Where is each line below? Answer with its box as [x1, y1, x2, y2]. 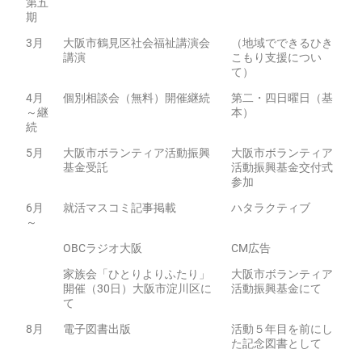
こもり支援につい [231, 51, 322, 64]
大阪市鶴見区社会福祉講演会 [63, 36, 210, 49]
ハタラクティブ [231, 201, 310, 214]
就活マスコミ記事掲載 [63, 201, 176, 214]
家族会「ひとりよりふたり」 [63, 267, 210, 280]
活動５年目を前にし [231, 322, 333, 335]
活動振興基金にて [231, 282, 322, 295]
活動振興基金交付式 [231, 161, 333, 174]
